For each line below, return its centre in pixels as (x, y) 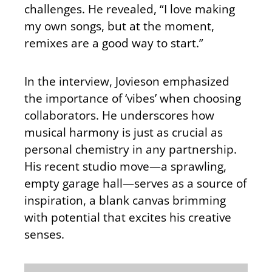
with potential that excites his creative (128, 217)
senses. (44, 234)
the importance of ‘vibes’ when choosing (133, 98)
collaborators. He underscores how (119, 115)
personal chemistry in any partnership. (131, 149)
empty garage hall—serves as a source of (135, 183)
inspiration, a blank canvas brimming (125, 200)
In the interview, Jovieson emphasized (127, 81)
